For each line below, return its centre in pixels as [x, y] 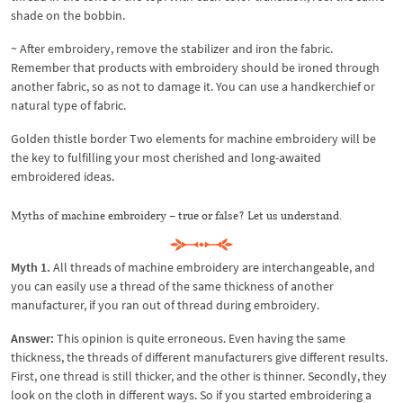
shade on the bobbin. [68, 15]
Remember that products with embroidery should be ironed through [195, 67]
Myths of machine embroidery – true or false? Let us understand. [176, 215]
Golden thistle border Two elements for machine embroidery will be [193, 139]
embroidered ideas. [63, 176]
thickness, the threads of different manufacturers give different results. [199, 357]
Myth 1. [31, 267]
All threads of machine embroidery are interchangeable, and [213, 267]
